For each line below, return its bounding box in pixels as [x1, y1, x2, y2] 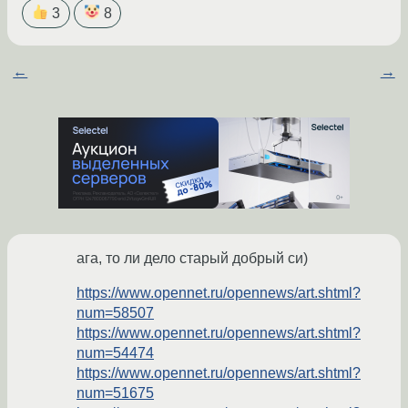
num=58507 [76, 305, 154, 321]
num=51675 [76, 385, 154, 402]
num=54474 [76, 345, 154, 362]
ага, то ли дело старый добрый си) [76, 250, 308, 267]
